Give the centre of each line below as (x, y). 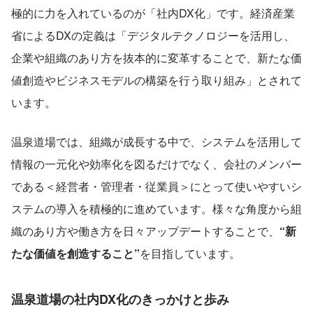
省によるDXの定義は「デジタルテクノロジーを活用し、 (153, 35)
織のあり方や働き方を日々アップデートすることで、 (145, 231)
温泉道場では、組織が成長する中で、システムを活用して (156, 141)
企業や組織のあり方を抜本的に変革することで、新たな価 (156, 57)
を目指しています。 (190, 253)
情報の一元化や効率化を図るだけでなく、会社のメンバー (156, 163)
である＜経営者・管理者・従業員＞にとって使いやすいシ (156, 186)
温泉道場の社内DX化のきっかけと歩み (120, 299)
